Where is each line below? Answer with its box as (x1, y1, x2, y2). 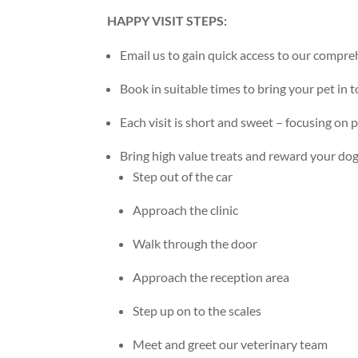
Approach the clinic (133, 202, 239, 218)
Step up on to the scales (133, 303, 262, 319)
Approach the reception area (133, 269, 290, 285)
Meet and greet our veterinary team (133, 336, 328, 352)
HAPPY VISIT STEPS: (107, 13, 228, 29)
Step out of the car (133, 169, 233, 185)
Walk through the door (133, 236, 258, 252)
